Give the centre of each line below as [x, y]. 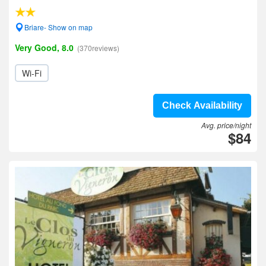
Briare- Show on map [58, 27]
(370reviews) [98, 48]
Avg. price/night [226, 125]
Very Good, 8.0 [44, 47]
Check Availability [202, 105]
